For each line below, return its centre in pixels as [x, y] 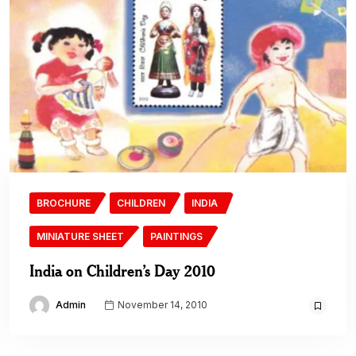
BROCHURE [64, 203]
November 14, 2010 [161, 305]
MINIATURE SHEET [80, 237]
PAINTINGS [176, 237]
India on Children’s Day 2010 [122, 271]
